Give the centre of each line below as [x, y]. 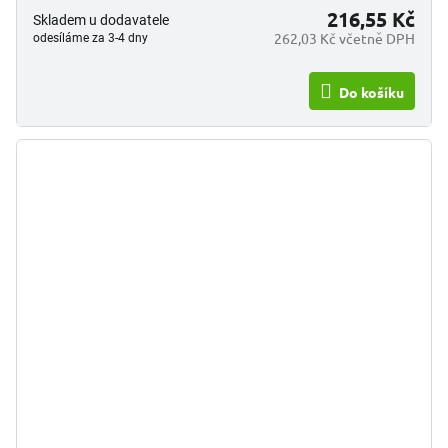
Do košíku [371, 92]
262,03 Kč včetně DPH [344, 38]
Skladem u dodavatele [101, 20]
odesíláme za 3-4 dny [90, 38]
